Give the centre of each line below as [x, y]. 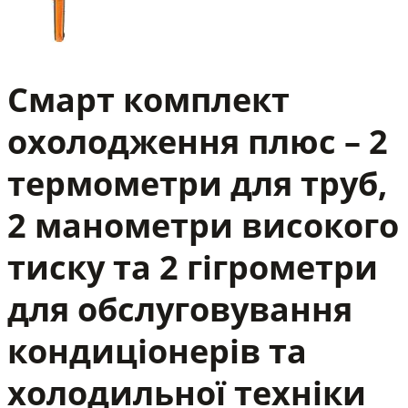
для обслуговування [180, 309]
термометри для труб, [197, 183]
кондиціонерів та [157, 351]
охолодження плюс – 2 [198, 141]
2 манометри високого [203, 225]
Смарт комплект [148, 99]
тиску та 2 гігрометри [193, 267]
